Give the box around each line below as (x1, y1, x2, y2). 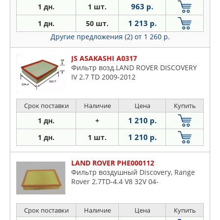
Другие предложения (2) (50, 32, 135, 42)
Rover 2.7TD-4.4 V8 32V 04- (71, 177, 159, 187)
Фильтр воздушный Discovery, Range (71, 167, 195, 177)
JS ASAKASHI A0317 (71, 54, 137, 63)
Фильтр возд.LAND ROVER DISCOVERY (71, 63, 197, 73)
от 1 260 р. (134, 32, 170, 42)
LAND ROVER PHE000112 (71, 158, 154, 168)
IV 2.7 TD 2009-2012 (71, 72, 136, 82)
